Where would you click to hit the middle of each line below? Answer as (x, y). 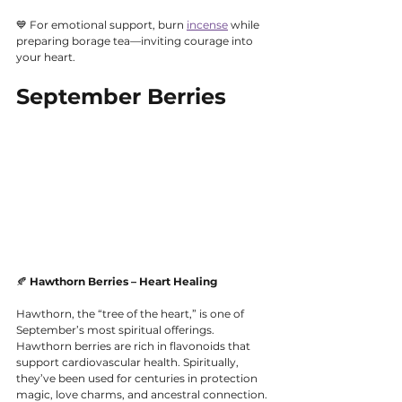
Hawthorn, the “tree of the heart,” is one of (131, 313)
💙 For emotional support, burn (101, 25)
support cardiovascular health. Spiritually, (129, 362)
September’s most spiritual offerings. (117, 329)
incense (207, 25)
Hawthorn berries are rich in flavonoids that (135, 345)
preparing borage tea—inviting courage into (136, 41)
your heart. (46, 57)
